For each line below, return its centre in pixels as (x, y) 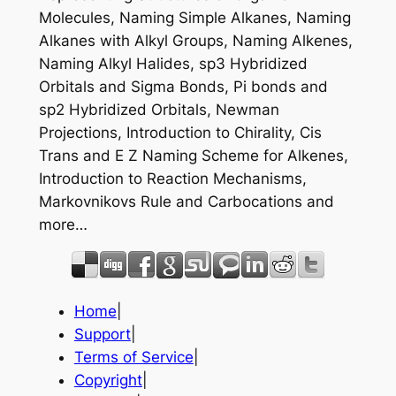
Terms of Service (133, 358)
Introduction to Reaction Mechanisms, (172, 178)
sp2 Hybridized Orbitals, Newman (159, 109)
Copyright (108, 381)
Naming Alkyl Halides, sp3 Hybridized (173, 63)
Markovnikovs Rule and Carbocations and (186, 201)
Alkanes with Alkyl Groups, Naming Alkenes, (195, 40)
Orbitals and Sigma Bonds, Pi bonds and (183, 86)
